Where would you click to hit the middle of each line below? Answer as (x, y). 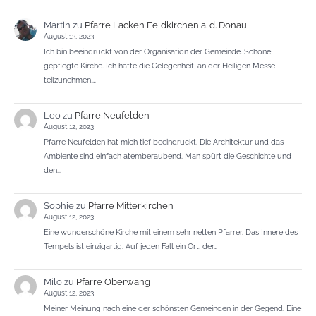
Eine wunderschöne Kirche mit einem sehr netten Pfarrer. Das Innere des (170, 232)
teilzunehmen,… (69, 79)
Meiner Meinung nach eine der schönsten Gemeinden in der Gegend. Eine (172, 308)
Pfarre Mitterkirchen (130, 205)
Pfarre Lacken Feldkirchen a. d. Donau (165, 25)
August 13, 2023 (68, 36)
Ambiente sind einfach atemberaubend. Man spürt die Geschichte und (167, 156)
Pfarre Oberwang (113, 281)
